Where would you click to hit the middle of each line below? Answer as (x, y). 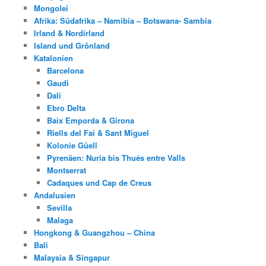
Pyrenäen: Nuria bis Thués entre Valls (116, 158)
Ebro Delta (66, 108)
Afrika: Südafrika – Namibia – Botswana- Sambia (122, 21)
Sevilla (60, 208)
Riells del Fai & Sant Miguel (98, 133)
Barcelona (66, 71)
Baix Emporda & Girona (91, 121)
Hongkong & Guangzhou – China (94, 233)
